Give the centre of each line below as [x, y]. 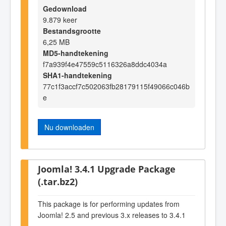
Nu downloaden [69, 127]
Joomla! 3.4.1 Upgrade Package [107, 169]
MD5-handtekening [76, 53]
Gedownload [65, 8]
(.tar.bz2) [58, 182]
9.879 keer [60, 19]
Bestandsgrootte [72, 31]
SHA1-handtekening [77, 75]
